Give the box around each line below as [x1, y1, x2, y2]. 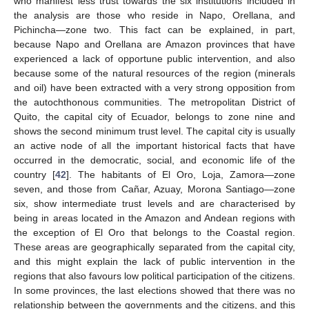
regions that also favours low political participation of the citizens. [14, 270, 295, 282]
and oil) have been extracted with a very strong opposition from [14, 82, 295, 94]
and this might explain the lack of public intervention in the [14, 256, 295, 268]
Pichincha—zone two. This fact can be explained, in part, [14, 24, 295, 36]
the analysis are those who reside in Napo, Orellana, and [14, 10, 295, 21]
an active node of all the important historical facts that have [14, 140, 295, 152]
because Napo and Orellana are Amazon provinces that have [14, 39, 295, 50]
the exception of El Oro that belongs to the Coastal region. [14, 227, 295, 239]
